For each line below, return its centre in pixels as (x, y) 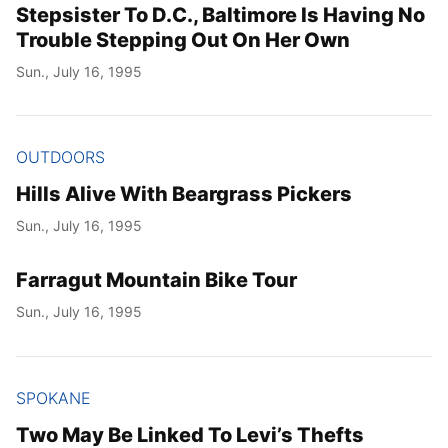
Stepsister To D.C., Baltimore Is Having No (220, 14)
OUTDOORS (60, 157)
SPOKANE (53, 397)
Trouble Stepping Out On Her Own (183, 39)
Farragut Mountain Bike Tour (156, 280)
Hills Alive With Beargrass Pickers (184, 194)
